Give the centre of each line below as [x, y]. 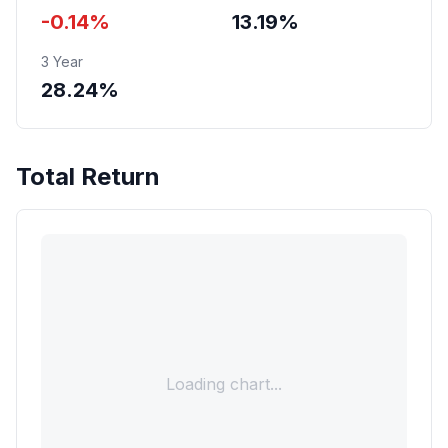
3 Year [62, 61]
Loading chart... [224, 384]
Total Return [88, 176]
